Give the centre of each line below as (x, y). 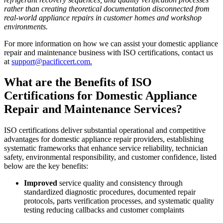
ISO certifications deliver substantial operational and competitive (105, 130)
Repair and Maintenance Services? (93, 109)
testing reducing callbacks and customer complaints (104, 210)
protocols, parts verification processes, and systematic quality (119, 201)
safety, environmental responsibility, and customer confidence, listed (110, 157)
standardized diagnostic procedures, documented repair (110, 192)
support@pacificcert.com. (52, 61)
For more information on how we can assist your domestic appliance (111, 43)
